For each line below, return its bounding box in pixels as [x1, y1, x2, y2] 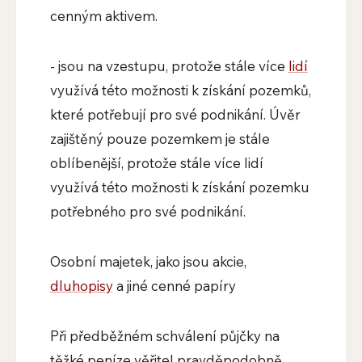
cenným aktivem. [49, 7, 158, 25]
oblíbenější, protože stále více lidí [49, 154, 263, 172]
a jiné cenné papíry [112, 277, 236, 295]
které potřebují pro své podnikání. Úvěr [49, 106, 301, 124]
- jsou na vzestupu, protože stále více [49, 57, 288, 75]
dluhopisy [49, 277, 113, 295]
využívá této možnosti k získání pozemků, [49, 82, 311, 99]
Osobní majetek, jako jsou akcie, [49, 253, 246, 271]
